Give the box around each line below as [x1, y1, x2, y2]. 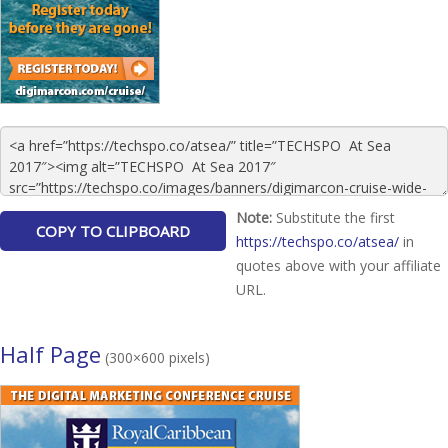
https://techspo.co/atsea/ [236, 231, 399, 251]
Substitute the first [272, 207, 395, 227]
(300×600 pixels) [101, 347, 210, 367]
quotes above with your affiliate [236, 255, 441, 275]
